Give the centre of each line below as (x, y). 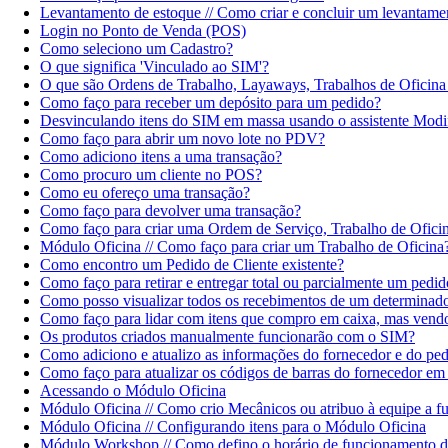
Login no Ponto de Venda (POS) (143, 30)
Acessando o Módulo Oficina (133, 390)
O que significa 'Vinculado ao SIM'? (154, 66)
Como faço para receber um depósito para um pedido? (210, 102)
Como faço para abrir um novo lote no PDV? (182, 138)
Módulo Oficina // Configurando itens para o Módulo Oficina (233, 426)
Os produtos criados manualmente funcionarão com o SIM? (227, 336)
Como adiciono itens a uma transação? (161, 156)
